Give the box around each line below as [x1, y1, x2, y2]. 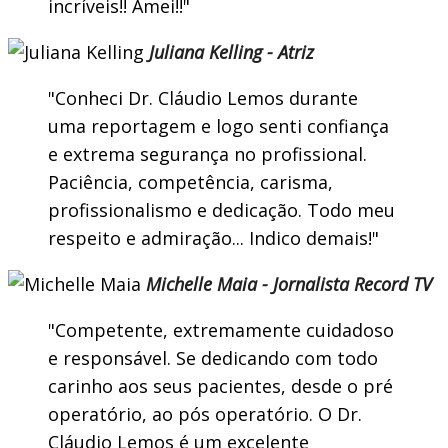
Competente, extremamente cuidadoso [55, 318, 394, 343]
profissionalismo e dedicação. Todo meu [48, 198, 395, 223]
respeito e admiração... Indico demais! [48, 226, 372, 251]
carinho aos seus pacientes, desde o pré [48, 374, 393, 399]
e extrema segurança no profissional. [48, 142, 367, 167]
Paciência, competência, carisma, [48, 170, 333, 195]
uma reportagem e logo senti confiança [48, 114, 389, 139]
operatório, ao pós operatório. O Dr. [48, 402, 362, 427]
